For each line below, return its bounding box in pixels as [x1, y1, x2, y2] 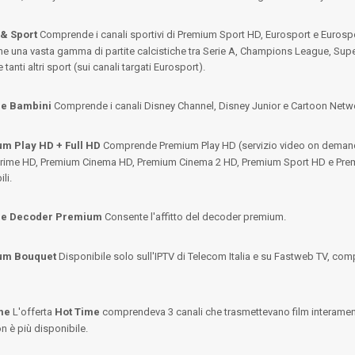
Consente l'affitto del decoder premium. [102, 211, 286, 223]
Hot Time [55, 306, 100, 318]
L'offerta [10, 306, 55, 318]
